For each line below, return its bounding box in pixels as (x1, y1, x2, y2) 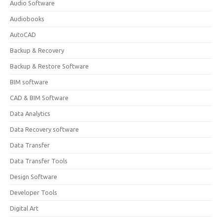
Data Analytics (10, 110, 50, 117)
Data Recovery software (10, 126, 79, 133)
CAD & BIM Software (10, 94, 69, 101)
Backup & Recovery (10, 47, 64, 54)
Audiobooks (10, 15, 44, 22)
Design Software (10, 173, 57, 180)
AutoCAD (10, 31, 36, 38)
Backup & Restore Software (10, 63, 89, 70)
